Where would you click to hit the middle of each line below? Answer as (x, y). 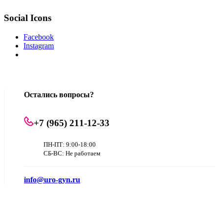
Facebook (39, 37)
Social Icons (28, 18)
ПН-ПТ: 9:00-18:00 (70, 145)
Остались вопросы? (59, 95)
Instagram (39, 45)
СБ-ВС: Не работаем (72, 153)
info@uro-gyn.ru (52, 180)
